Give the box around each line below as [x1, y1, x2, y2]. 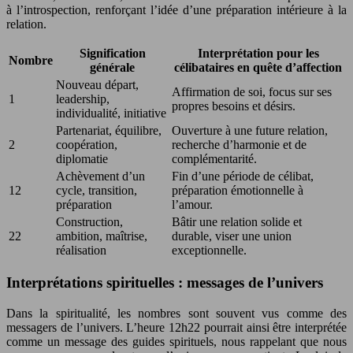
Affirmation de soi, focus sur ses [172, 84, 332, 98]
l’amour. [172, 197, 213, 211]
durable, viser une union [172, 229, 292, 243]
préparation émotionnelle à [172, 183, 303, 197]
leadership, [56, 91, 110, 106]
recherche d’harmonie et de [172, 137, 307, 151]
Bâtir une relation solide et [172, 214, 302, 229]
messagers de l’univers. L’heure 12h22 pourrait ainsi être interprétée [6, 321, 347, 335]
